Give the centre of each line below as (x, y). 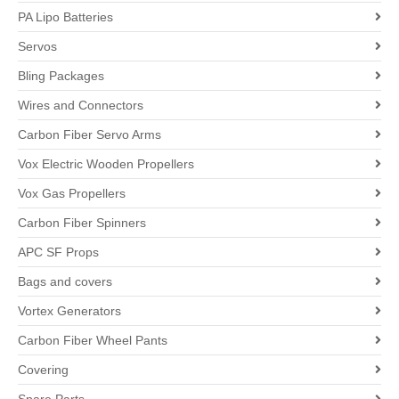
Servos (37, 46)
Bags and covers (65, 281)
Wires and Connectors (81, 105)
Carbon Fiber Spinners (82, 223)
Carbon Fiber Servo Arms (90, 134)
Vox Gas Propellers (72, 193)
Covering (43, 370)
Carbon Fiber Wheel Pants (93, 340)
